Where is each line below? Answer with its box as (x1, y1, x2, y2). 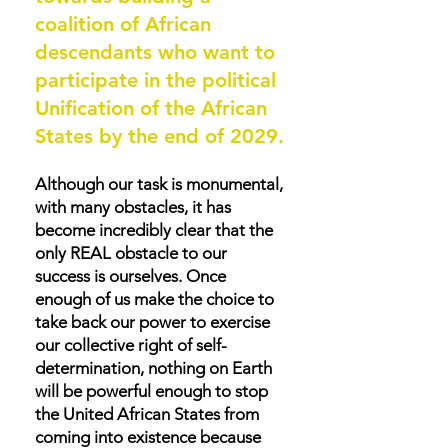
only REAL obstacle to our (35, 243, 227, 263)
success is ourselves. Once (35, 266, 226, 286)
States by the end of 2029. (35, 124, 284, 148)
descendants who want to (35, 40, 275, 64)
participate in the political (35, 68, 276, 92)
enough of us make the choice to (35, 289, 274, 309)
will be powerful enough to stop (35, 381, 268, 401)
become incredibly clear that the (35, 220, 273, 240)
